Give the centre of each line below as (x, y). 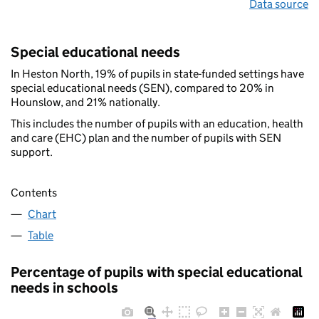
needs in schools (64, 287)
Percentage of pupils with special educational (157, 272)
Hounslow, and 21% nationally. (85, 103)
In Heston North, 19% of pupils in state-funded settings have (157, 74)
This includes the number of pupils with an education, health (157, 124)
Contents (34, 192)
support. (32, 152)
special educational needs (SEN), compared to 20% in (142, 88)
